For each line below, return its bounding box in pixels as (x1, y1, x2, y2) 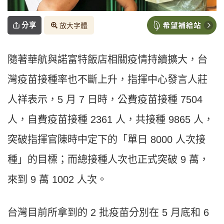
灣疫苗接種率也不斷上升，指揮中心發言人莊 (7, 74, 207, 85)
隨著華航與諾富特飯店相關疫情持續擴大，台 (7, 54, 207, 65)
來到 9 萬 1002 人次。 (7, 174, 107, 185)
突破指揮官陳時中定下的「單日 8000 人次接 (7, 134, 205, 145)
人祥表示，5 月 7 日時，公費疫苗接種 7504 (7, 94, 202, 105)
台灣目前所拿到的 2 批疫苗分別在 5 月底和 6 (7, 207, 209, 218)
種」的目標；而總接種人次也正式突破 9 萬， (7, 154, 209, 165)
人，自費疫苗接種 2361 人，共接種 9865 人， (7, 114, 213, 125)
